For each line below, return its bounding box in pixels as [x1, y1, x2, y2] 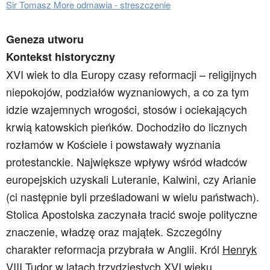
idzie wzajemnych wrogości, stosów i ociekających [6, 101, 247, 117]
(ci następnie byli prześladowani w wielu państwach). [6, 189, 259, 204]
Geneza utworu [6, 31, 84, 47]
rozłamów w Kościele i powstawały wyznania [6, 136, 221, 152]
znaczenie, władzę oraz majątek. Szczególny [6, 224, 222, 239]
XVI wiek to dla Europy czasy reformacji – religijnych [6, 66, 257, 82]
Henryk [222, 241, 257, 257]
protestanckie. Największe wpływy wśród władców [6, 154, 247, 169]
